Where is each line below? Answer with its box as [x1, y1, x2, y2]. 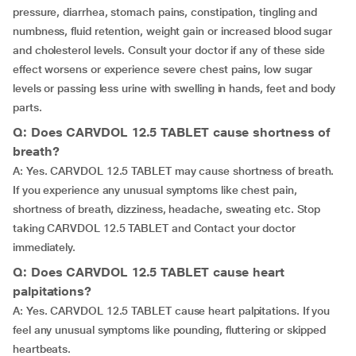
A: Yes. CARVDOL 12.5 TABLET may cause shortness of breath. [13, 164, 335, 177]
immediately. [13, 241, 76, 253]
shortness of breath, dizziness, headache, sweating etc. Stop [13, 203, 321, 215]
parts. [13, 101, 42, 114]
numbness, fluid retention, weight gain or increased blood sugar [13, 25, 332, 37]
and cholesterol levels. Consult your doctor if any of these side [13, 44, 325, 56]
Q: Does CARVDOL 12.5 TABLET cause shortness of [13, 125, 331, 140]
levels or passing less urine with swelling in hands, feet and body [13, 82, 335, 95]
